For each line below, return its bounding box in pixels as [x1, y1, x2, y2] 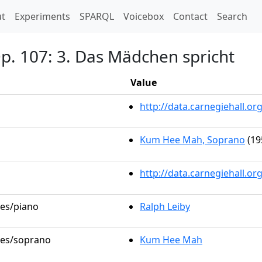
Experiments [15, 10, 70, 23]
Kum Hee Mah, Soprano [140, 133, 245, 146]
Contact [173, 10, 208, 23]
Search [217, 10, 247, 23]
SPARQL [80, 10, 114, 23]
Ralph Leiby [140, 200, 190, 213]
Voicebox [123, 10, 164, 23]
